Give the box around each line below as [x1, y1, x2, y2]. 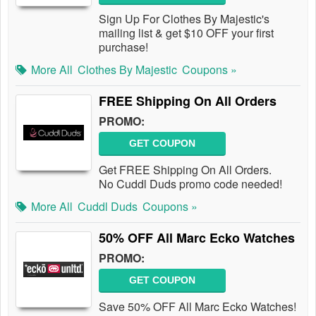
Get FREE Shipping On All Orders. [99, 162, 272, 178]
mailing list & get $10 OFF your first [99, 25, 274, 41]
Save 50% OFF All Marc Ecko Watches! [99, 298, 296, 315]
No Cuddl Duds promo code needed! [99, 176, 288, 192]
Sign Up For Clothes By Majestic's [99, 11, 269, 27]
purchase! [99, 39, 148, 55]
